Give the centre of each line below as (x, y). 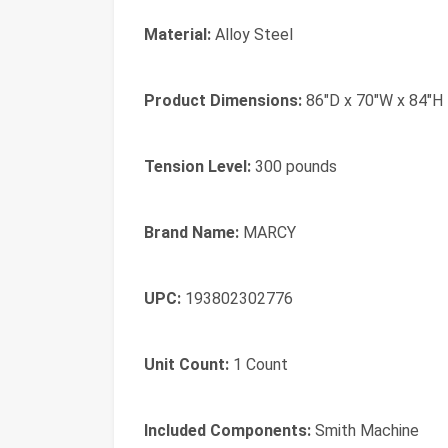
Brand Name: (191, 232)
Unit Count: (186, 364)
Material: (177, 34)
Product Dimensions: (223, 100)
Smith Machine (365, 430)
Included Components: (227, 430)
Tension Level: (197, 166)
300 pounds (294, 166)
